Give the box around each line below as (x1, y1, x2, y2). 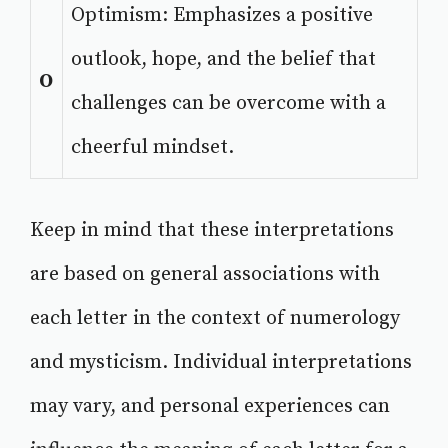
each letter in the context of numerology (30, 306, 400, 332)
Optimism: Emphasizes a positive (71, 3, 373, 29)
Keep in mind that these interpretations (30, 218, 394, 244)
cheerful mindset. (71, 135, 234, 161)
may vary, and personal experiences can (30, 394, 390, 420)
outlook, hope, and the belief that (71, 47, 376, 73)
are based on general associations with (30, 262, 380, 288)
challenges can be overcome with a (71, 91, 386, 117)
